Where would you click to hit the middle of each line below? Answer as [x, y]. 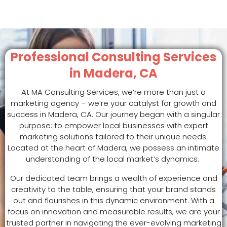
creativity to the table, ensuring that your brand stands [113, 190]
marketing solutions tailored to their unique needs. [113, 137]
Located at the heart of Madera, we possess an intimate [113, 148]
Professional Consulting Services [113, 57]
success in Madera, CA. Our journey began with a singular [113, 115]
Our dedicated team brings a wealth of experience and [113, 178]
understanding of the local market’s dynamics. [113, 159]
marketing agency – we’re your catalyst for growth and [113, 103]
